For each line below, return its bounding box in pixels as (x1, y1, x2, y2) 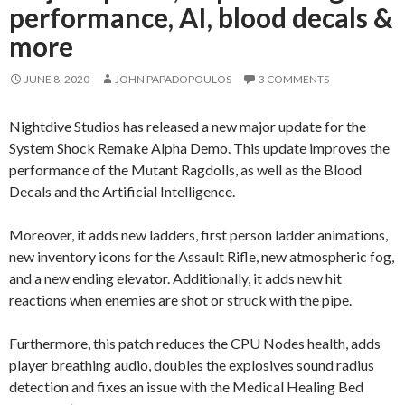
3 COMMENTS (259, 71, 329, 86)
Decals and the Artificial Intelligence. (9, 182, 235, 200)
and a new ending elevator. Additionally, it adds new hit (9, 268, 342, 287)
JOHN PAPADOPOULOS (115, 71, 231, 86)
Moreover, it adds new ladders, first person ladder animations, (9, 225, 388, 243)
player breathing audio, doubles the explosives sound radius (9, 355, 374, 373)
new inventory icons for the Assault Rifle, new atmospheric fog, (9, 247, 394, 265)
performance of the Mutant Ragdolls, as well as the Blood (9, 160, 362, 178)
